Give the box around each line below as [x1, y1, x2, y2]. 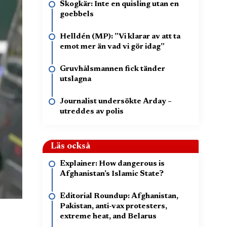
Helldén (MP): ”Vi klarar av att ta [60, 33, 180, 41]
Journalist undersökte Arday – [60, 98, 172, 105]
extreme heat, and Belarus [60, 213, 157, 220]
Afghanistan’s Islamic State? [60, 170, 164, 178]
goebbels [60, 11, 94, 18]
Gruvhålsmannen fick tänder [60, 65, 165, 73]
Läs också [51, 142, 90, 151]
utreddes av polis [60, 108, 124, 116]
